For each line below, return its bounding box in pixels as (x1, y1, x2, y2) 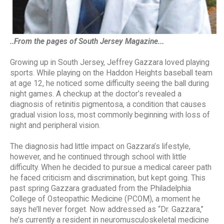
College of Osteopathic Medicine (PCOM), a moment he (10, 194, 200, 204)
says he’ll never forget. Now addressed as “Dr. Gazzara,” (10, 205, 203, 214)
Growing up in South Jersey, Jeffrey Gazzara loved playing (10, 58, 209, 67)
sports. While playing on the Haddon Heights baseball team (10, 68, 212, 78)
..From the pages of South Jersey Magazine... (10, 37, 164, 46)
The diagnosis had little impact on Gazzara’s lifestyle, (10, 142, 190, 151)
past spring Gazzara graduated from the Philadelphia (10, 184, 191, 193)
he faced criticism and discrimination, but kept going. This (10, 173, 205, 183)
